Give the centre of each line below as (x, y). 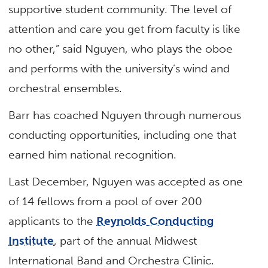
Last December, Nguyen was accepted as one (126, 182)
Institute (31, 241)
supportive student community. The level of (120, 9)
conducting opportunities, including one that (123, 135)
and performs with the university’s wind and (119, 68)
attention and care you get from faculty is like (125, 29)
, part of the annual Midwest (126, 241)
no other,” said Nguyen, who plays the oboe (121, 48)
